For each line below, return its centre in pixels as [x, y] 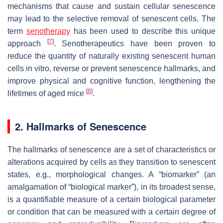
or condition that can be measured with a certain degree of [111, 212]
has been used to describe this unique [143, 31]
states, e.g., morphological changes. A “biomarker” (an [111, 174]
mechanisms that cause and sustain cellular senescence [111, 6]
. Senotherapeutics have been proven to [135, 43]
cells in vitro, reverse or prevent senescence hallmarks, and [111, 68]
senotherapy [48, 31]
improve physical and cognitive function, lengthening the [111, 81]
